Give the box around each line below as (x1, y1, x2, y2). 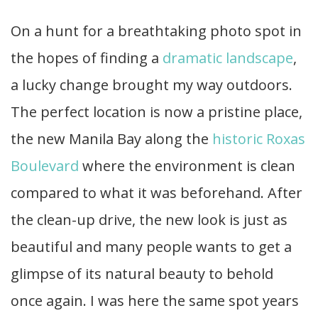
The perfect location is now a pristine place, (11, 102, 302, 122)
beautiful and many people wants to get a (11, 237, 292, 257)
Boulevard (11, 156, 82, 176)
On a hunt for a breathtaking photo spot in (11, 21, 302, 41)
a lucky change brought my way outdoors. (11, 75, 292, 95)
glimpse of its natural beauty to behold (11, 264, 273, 284)
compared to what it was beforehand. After (11, 183, 302, 203)
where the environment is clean (82, 156, 295, 176)
